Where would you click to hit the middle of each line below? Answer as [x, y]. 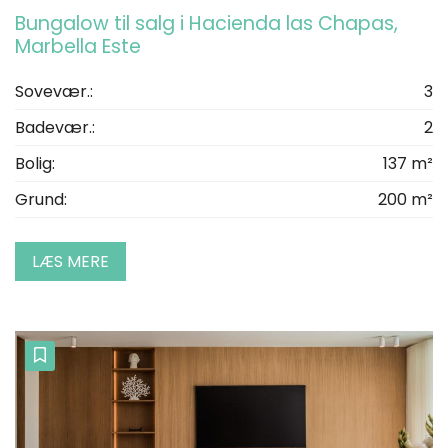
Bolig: [35, 163]
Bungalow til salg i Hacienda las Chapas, [206, 23]
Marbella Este [78, 46]
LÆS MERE [70, 261]
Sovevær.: [54, 91]
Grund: [41, 199]
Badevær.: [55, 127]
